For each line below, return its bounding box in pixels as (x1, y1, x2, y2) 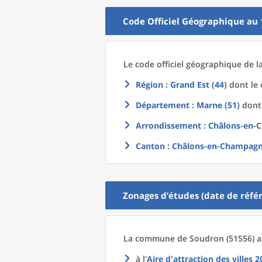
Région (136, 79, 163, 90)
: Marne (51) (189, 99, 240, 111)
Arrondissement (136, 120, 201, 131)
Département (136, 99, 189, 111)
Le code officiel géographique (123, 58, 244, 70)
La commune (123, 233, 177, 244)
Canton (136, 140, 165, 151)
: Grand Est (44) (163, 79, 227, 90)
